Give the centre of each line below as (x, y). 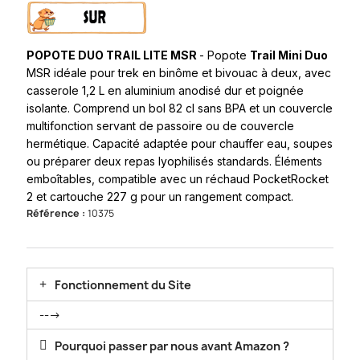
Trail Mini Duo (289, 55)
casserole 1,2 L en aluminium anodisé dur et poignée (165, 90)
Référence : (56, 213)
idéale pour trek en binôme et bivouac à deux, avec (191, 72)
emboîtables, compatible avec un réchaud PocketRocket (178, 178)
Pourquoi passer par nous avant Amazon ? (172, 346)
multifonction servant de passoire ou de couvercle (160, 125)
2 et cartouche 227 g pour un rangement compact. (160, 196)
